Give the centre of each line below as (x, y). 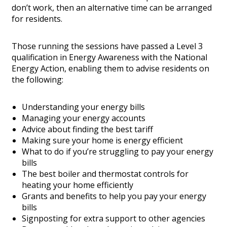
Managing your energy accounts (84, 118)
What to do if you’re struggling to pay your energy (118, 152)
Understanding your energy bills (83, 107)
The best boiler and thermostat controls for (105, 174)
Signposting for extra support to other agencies (113, 219)
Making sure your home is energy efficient (102, 141)
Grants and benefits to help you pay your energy (114, 196)
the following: (37, 80)
